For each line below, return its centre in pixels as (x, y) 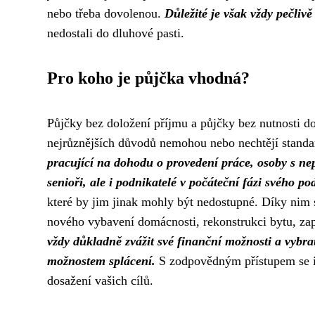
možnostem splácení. (101, 261)
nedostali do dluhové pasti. (116, 33)
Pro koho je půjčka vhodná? (148, 78)
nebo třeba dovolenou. (106, 13)
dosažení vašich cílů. (100, 281)
